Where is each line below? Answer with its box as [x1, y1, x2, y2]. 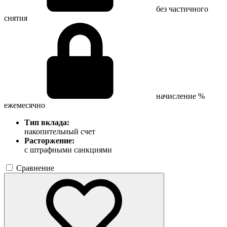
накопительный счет [24, 127, 95, 136]
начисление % [156, 91, 205, 100]
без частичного [156, 4, 208, 13]
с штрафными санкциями [24, 145, 112, 154]
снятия [4, 13, 27, 22]
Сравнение [16, 163, 54, 172]
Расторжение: [24, 136, 74, 145]
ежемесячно [4, 100, 45, 109]
